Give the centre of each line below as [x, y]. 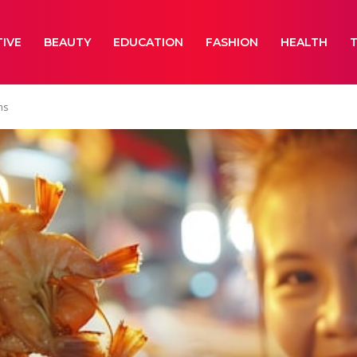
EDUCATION [149, 42]
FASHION [232, 42]
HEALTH [304, 42]
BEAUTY [68, 42]
